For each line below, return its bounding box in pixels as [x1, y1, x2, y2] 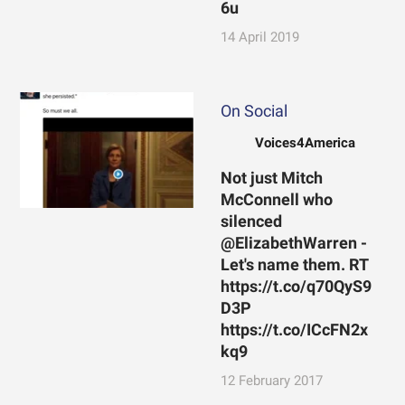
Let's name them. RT [220, 256, 368, 275]
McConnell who [220, 191, 333, 210]
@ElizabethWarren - [220, 234, 367, 253]
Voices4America [254, 135, 355, 152]
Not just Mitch [220, 169, 323, 188]
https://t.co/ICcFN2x [220, 321, 368, 340]
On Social [220, 102, 287, 121]
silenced [220, 212, 282, 231]
